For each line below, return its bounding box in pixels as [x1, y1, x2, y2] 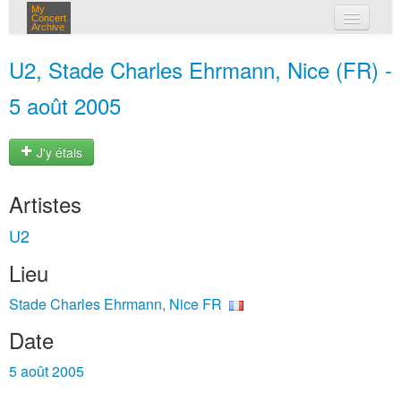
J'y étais [33, 143, 82, 162]
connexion [187, 81, 256, 98]
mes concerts [187, 43, 273, 61]
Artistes [9, 188, 81, 219]
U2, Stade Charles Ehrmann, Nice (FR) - [9, 54, 392, 85]
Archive [31, 21, 64, 32]
